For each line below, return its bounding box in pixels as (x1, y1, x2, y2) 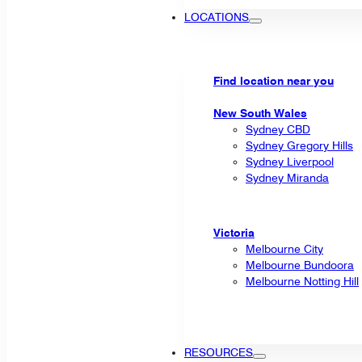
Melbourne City (246, 242, 323, 255)
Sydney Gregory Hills (246, 138, 353, 152)
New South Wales (213, 106, 307, 120)
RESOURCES (184, 345, 253, 359)
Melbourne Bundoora (246, 258, 354, 271)
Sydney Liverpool (246, 154, 334, 168)
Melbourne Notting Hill (246, 274, 359, 288)
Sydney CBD (246, 122, 310, 136)
